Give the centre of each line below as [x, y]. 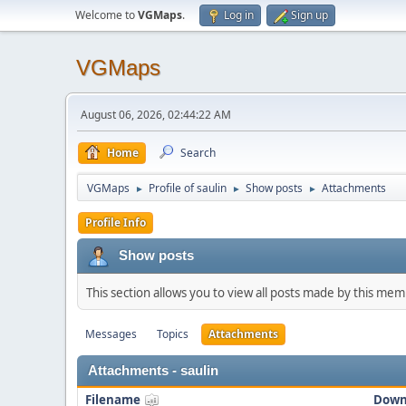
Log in [239, 15]
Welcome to [106, 15]
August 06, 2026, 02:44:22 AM [156, 115]
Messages [111, 334]
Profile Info [116, 222]
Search [198, 153]
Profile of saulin [188, 188]
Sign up [309, 15]
